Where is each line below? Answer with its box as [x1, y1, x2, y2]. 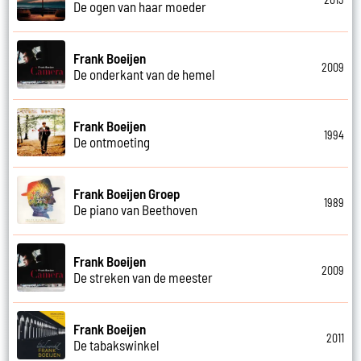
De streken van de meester [73, 268, 214, 285]
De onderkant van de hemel [73, 65, 216, 82]
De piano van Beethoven [73, 201, 198, 218]
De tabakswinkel [73, 336, 160, 353]
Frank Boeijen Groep [73, 185, 181, 201]
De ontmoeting [73, 133, 151, 150]
